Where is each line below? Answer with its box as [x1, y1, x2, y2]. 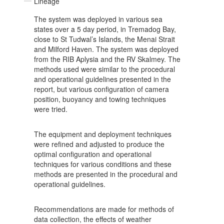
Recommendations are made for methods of [34, 204, 174, 214]
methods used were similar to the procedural [34, 64, 175, 74]
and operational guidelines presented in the [34, 74, 171, 84]
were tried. [34, 104, 67, 114]
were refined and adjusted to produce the [34, 139, 164, 149]
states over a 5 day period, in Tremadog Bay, [34, 24, 176, 34]
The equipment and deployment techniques [34, 129, 171, 139]
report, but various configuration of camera [34, 84, 169, 94]
